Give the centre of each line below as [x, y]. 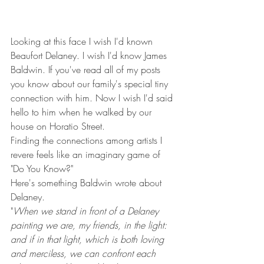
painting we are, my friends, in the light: [90, 225]
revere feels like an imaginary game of [87, 154]
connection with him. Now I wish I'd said [93, 98]
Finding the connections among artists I [88, 140]
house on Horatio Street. [58, 126]
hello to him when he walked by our [82, 112]
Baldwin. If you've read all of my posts [87, 69]
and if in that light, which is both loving [89, 239]
